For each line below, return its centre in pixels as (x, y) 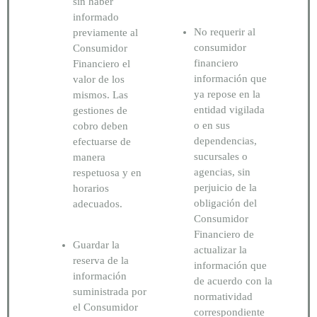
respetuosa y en (107, 172)
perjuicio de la (225, 187)
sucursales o (221, 156)
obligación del (225, 203)
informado (96, 17)
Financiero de (224, 234)
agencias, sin (222, 172)
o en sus (212, 125)
